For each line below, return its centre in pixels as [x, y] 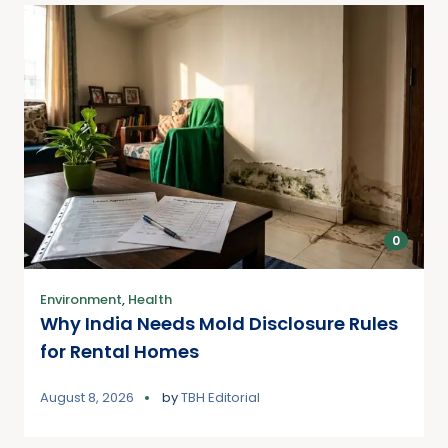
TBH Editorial [220, 397]
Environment [81, 299]
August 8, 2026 [87, 397]
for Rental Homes [119, 351]
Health [150, 299]
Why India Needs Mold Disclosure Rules [219, 323]
